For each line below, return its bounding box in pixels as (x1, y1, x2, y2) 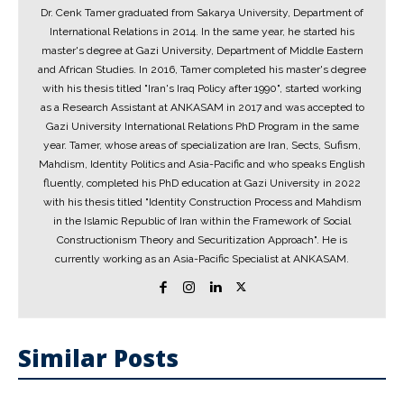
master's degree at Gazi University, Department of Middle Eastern (41, 44, 363, 57)
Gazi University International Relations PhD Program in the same (45, 120, 359, 133)
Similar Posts (18, 342, 179, 374)
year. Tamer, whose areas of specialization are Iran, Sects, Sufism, (43, 139, 361, 151)
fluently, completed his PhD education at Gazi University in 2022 (43, 177, 361, 189)
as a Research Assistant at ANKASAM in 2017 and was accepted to (40, 101, 364, 114)
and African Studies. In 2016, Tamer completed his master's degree (38, 63, 366, 76)
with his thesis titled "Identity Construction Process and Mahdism (42, 196, 362, 208)
